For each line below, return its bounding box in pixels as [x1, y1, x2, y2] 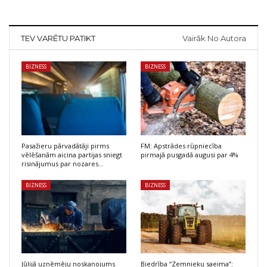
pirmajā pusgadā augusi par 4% [141, 150, 238, 159]
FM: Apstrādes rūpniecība [141, 141, 222, 150]
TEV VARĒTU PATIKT [21, 33, 95, 44]
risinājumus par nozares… [21, 159, 104, 168]
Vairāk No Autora [182, 33, 246, 44]
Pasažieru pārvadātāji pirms [21, 141, 109, 150]
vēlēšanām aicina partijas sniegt [21, 150, 122, 159]
